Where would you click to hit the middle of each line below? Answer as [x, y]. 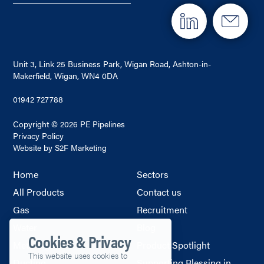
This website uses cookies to [78, 255]
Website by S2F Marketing [60, 147]
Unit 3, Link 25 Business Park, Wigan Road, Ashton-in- [112, 64]
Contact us [159, 192]
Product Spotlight [173, 245]
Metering [32, 245]
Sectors [153, 174]
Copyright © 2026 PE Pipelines [69, 124]
